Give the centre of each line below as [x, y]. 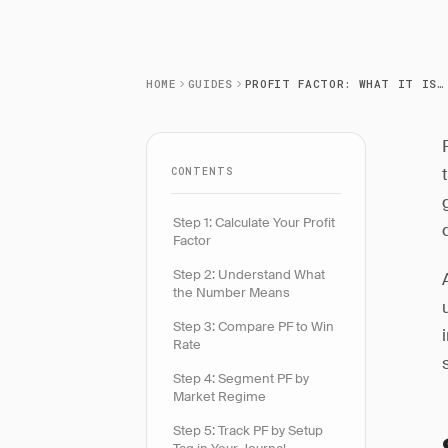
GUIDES [210, 83]
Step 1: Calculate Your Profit [254, 222]
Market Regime [219, 396]
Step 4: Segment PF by [241, 378]
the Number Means [231, 292]
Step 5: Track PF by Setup [248, 430]
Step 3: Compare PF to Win [253, 326]
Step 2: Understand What [249, 274]
